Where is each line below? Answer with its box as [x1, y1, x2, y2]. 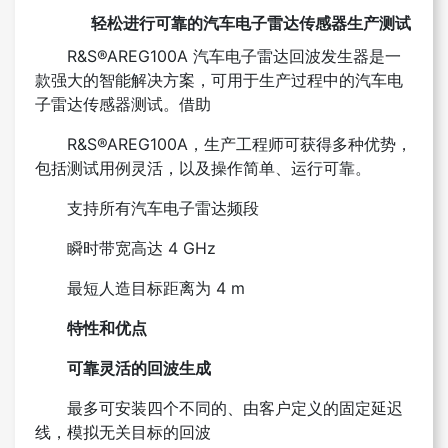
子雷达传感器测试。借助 [35, 94, 211, 115]
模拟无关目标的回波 [67, 422, 211, 443]
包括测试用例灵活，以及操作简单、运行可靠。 [35, 158, 371, 179]
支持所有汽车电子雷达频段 [67, 198, 259, 219]
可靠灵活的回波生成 [67, 358, 211, 379]
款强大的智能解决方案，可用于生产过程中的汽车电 [35, 70, 403, 91]
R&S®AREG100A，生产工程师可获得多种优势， [67, 134, 412, 155]
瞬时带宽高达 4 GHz [67, 238, 216, 259]
